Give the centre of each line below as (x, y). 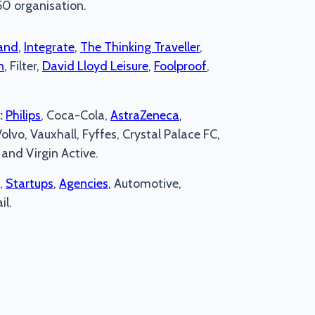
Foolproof (180, 66)
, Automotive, (145, 184)
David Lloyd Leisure (95, 66)
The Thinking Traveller (140, 47)
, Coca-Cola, (76, 115)
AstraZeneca (145, 115)
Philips (23, 115)
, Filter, (23, 66)
